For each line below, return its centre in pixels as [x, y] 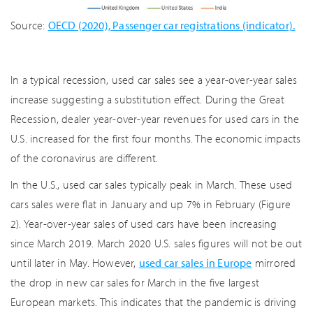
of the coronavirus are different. [85, 158]
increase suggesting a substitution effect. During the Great [147, 99]
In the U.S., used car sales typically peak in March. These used [152, 184]
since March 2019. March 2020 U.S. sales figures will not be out [156, 243]
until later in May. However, [75, 262]
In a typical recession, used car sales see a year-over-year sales [154, 79]
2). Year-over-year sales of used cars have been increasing [144, 223]
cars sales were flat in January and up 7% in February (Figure [151, 204]
